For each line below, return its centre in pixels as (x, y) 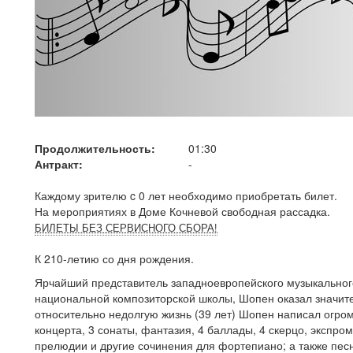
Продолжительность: (95, 148)
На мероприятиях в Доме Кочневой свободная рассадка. (182, 211)
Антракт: (59, 164)
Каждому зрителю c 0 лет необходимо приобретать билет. (186, 195)
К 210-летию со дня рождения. (114, 258)
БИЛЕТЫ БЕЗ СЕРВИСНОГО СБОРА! (126, 228)
